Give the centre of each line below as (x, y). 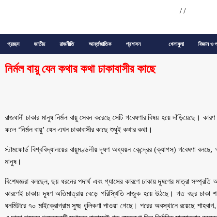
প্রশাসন (133, 44)
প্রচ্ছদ (13, 44)
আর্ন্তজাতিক (100, 44)
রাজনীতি (67, 44)
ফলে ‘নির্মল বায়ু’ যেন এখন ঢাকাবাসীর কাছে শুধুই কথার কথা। (79, 130)
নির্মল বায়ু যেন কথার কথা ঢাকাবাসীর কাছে (80, 69)
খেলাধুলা (176, 44)
